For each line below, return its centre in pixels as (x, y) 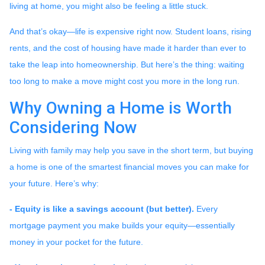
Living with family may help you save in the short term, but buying (131, 150)
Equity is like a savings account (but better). (104, 209)
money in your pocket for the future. (76, 242)
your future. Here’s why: (54, 183)
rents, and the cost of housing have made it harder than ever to (128, 48)
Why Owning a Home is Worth (121, 108)
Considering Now (73, 127)
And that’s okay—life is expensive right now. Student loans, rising (130, 31)
